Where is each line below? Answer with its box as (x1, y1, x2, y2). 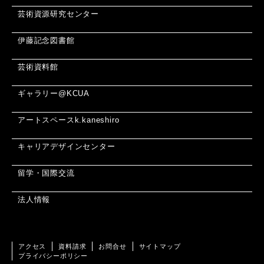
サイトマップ (138, 242, 181, 250)
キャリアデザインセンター (18, 141, 115, 151)
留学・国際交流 (18, 168, 75, 177)
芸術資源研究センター (18, 9, 99, 18)
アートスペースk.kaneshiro (18, 115, 120, 124)
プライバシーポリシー (18, 252, 88, 259)
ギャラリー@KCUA (18, 88, 90, 98)
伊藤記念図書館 (18, 35, 75, 45)
